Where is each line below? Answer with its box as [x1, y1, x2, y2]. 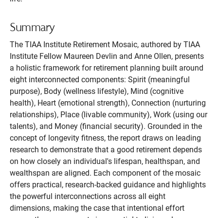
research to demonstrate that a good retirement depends [10, 145, 202, 154]
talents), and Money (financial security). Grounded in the [10, 122, 202, 131]
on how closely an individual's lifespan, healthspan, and [10, 157, 200, 166]
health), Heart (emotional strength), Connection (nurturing [10, 98, 206, 108]
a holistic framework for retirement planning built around [10, 63, 203, 73]
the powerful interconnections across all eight [10, 192, 165, 201]
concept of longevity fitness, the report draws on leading [10, 133, 201, 143]
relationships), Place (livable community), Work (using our [10, 110, 207, 119]
